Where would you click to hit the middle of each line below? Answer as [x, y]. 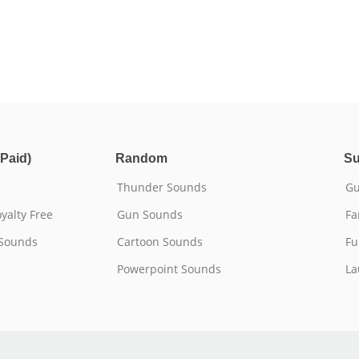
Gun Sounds [150, 214]
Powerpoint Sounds [169, 269]
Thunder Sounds [162, 187]
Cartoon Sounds [160, 242]
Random [141, 158]
